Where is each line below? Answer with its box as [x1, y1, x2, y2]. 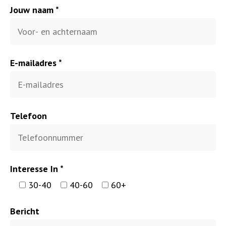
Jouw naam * [10, 4, 59, 16]
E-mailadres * [10, 57, 62, 69]
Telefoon [10, 110, 47, 122]
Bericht [10, 205, 39, 217]
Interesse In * [10, 163, 64, 175]
